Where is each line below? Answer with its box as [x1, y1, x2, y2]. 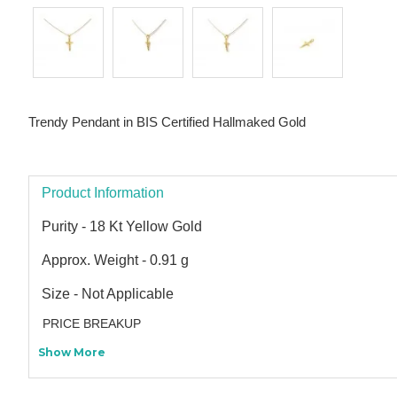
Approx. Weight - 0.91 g [42, 252, 189, 268]
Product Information [42, 184, 164, 200]
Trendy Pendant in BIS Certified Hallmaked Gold [28, 113, 306, 129]
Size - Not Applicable [42, 285, 174, 301]
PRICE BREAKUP [43, 315, 141, 331]
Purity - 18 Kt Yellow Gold [42, 218, 202, 234]
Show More [38, 345, 105, 359]
